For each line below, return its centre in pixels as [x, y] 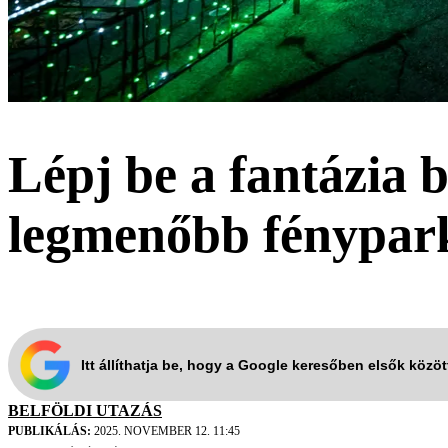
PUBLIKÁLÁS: [49, 431]
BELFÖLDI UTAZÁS [85, 411]
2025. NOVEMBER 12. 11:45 [165, 431]
